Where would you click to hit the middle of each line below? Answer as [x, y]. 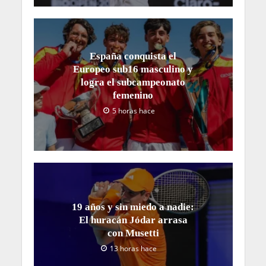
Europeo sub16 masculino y [133, 69]
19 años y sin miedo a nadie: [133, 207]
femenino [133, 95]
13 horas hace [133, 248]
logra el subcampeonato [133, 82]
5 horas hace [133, 110]
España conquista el [133, 56]
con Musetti [133, 233]
